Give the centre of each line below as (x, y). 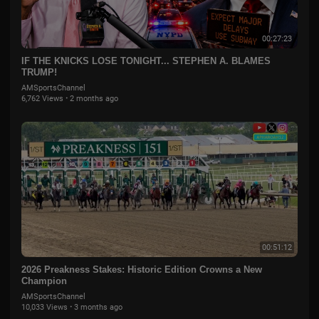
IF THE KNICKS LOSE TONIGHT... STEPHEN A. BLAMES (146, 61)
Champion (44, 281)
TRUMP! (39, 72)
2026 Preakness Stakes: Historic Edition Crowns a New (142, 270)
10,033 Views (45, 307)
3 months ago (98, 307)
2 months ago (94, 99)
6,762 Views (42, 99)
